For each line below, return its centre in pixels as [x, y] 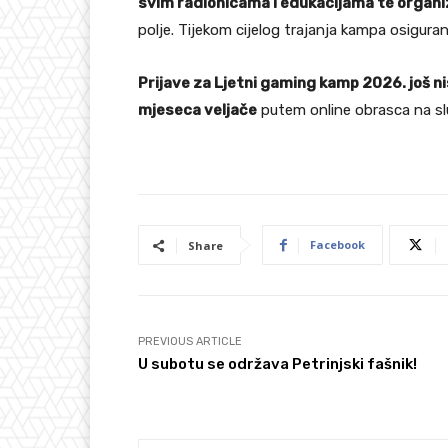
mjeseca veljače [197, 110]
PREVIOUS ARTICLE [190, 342]
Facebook [337, 245]
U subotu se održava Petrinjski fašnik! [277, 364]
